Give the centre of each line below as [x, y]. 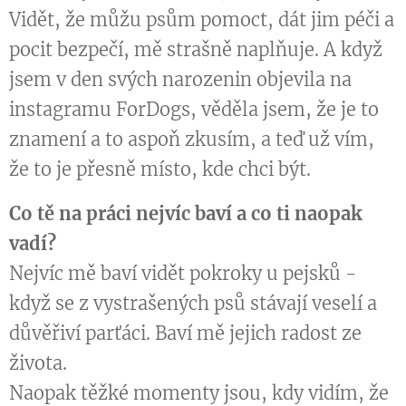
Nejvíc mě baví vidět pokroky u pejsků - [183, 274]
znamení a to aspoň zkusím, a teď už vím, [192, 140]
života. [38, 363]
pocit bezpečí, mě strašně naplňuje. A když [196, 50]
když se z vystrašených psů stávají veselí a [193, 304]
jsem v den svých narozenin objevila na [180, 80]
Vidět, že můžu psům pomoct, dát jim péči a [202, 20]
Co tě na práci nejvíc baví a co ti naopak [186, 214]
